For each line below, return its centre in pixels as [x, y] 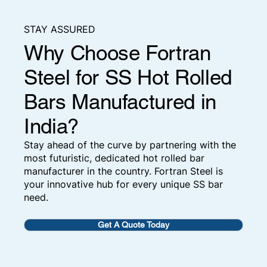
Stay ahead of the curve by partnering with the [130, 145]
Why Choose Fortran [117, 52]
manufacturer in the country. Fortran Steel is [123, 171]
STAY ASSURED [60, 30]
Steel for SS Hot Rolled [128, 77]
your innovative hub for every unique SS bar [123, 184]
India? [60, 126]
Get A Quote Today [133, 224]
